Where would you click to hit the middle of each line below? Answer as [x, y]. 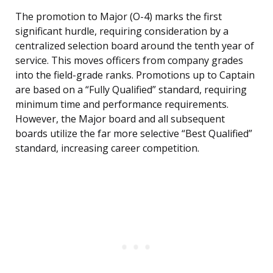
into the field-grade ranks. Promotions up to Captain [135, 75]
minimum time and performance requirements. [122, 105]
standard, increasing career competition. [107, 148]
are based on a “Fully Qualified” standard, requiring [131, 90]
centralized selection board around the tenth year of [135, 46]
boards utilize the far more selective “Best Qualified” [134, 134]
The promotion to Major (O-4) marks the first [119, 17]
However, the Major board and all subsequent [120, 119]
